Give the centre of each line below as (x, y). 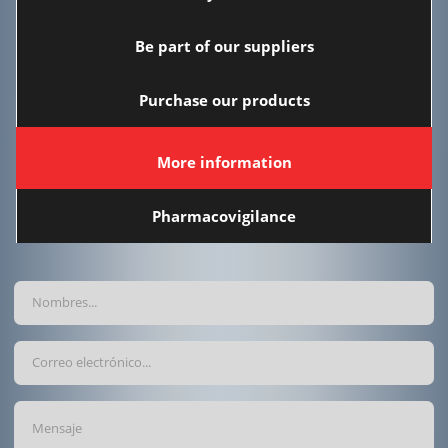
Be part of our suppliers (224, 45)
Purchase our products (224, 99)
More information (224, 161)
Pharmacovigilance (224, 215)
